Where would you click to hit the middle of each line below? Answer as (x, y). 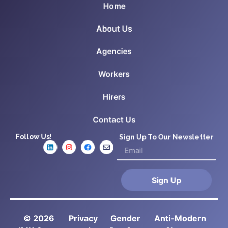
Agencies (114, 51)
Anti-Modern (180, 219)
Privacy (83, 219)
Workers (114, 75)
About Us (114, 28)
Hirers (114, 98)
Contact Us (114, 121)
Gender (126, 219)
